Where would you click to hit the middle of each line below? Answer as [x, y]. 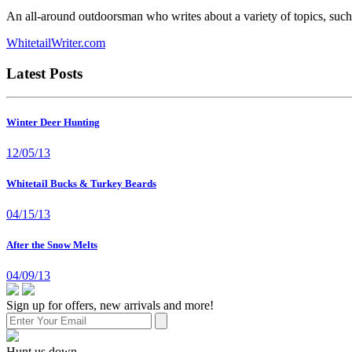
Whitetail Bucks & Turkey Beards [81, 183]
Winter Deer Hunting [53, 122]
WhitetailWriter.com [56, 42]
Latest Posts [44, 73]
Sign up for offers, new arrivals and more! [110, 306]
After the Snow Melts [52, 245]
